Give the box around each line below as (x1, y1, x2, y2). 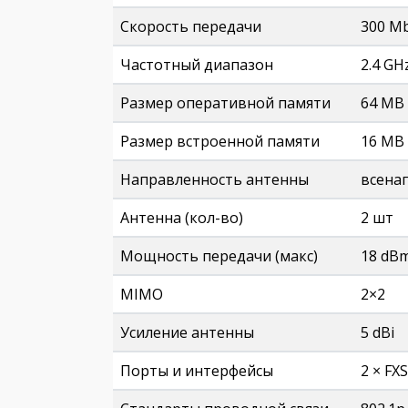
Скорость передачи (120, 16, 261, 36)
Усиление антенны (120, 322, 254, 342)
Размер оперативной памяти (120, 93, 331, 113)
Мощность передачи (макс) (120, 246, 318, 266)
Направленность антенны (120, 169, 309, 189)
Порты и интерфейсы (120, 361, 273, 381)
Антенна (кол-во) (120, 208, 243, 228)
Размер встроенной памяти (120, 131, 320, 151)
